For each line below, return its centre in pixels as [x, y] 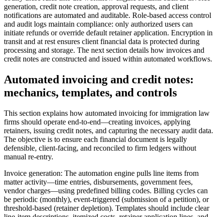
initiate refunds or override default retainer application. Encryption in [108, 33]
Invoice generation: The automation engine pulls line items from [101, 173]
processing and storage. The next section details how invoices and [104, 50]
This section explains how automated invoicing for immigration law [107, 113]
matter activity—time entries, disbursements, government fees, [98, 182]
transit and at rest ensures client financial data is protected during [102, 42]
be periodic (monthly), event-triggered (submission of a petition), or [106, 199]
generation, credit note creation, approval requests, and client [96, 7]
